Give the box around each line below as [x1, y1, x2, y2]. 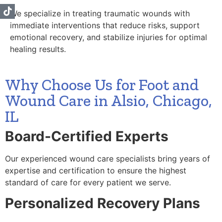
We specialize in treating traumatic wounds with [10, 8, 190, 18]
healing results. [10, 44, 66, 54]
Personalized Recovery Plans [5, 195, 200, 212]
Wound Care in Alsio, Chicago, [5, 91, 212, 110]
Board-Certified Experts [5, 127, 168, 145]
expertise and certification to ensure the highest [5, 165, 186, 175]
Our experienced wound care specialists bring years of [5, 153, 210, 164]
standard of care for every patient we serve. [5, 177, 171, 187]
